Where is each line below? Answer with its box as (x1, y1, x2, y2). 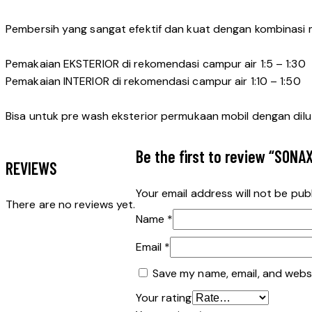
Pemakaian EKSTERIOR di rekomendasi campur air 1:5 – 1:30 (6, 56, 306, 72)
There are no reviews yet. (6, 197, 136, 212)
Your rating (135, 290, 192, 306)
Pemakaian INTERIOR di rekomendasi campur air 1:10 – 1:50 (6, 74, 301, 89)
